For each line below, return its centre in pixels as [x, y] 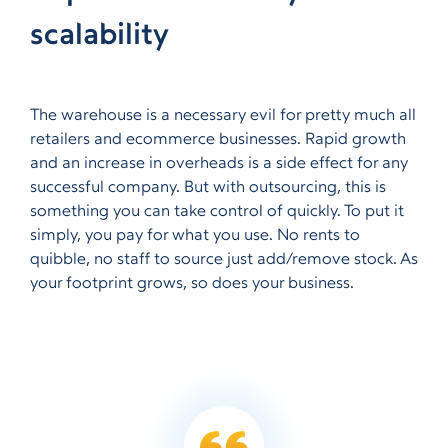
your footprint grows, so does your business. [192, 284]
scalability [99, 36]
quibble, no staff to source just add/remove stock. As [224, 260]
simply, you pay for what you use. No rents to [195, 236]
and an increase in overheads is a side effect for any [219, 164]
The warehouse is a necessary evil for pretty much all [223, 116]
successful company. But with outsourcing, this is [208, 188]
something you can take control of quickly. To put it [217, 212]
